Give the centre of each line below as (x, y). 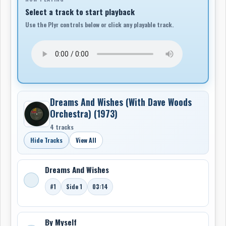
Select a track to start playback (80, 12)
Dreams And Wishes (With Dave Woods (121, 102)
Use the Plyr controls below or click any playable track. (99, 24)
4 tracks (62, 127)
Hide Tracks (46, 140)
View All (86, 140)
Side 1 (74, 186)
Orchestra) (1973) (84, 114)
